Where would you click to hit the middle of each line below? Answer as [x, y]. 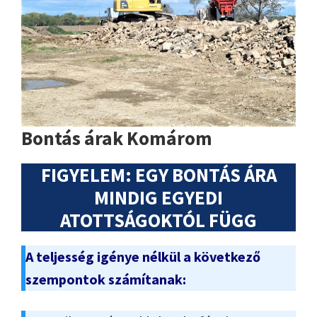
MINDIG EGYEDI [158, 197]
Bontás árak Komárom [117, 138]
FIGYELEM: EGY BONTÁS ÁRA [158, 174]
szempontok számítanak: [106, 279]
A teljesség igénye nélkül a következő [143, 256]
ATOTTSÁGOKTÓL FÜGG [158, 220]
